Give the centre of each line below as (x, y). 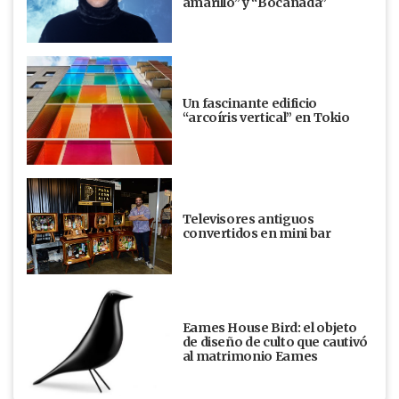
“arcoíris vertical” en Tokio (266, 117)
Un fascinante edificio (249, 103)
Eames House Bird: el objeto (270, 328)
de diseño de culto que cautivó (275, 342)
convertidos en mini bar (256, 234)
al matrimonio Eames (250, 357)
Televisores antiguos (248, 220)
